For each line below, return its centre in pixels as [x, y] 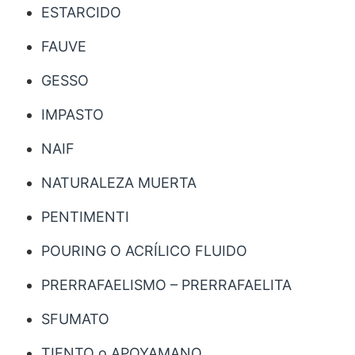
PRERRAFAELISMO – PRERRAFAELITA [166, 285]
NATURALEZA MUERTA [119, 183]
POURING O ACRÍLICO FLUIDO [144, 251]
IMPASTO [73, 115]
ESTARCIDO [81, 13]
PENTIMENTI [85, 217]
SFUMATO [75, 319]
